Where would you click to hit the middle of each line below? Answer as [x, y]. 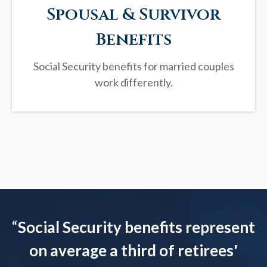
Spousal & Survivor [133, 15]
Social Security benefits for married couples [133, 66]
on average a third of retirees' [133, 251]
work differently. [133, 83]
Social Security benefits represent [136, 227]
